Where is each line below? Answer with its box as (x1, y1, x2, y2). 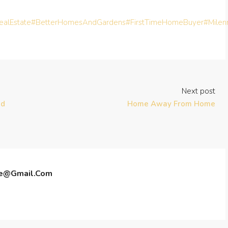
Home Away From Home (127, 99, 215, 109)
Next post (182, 86, 215, 96)
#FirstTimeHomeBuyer (126, 17, 204, 27)
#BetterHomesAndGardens (31, 17, 126, 27)
